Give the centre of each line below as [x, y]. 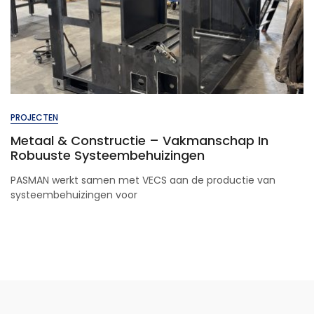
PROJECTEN [34, 117]
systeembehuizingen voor [74, 195]
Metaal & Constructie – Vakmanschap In [139, 141]
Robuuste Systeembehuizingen [108, 155]
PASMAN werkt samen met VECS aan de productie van [143, 180]
